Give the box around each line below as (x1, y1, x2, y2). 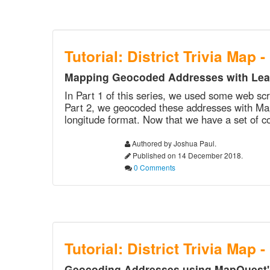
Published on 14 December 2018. (131, 150, 243, 160)
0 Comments (134, 162, 175, 172)
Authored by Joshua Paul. (130, 138, 216, 148)
